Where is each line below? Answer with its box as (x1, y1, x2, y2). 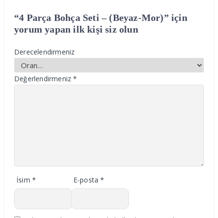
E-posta (73, 175, 101, 185)
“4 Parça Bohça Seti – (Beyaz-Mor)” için (14, 12, 187, 23)
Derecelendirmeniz (14, 47, 75, 57)
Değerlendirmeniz (14, 74, 73, 84)
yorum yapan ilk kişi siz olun (14, 24, 138, 35)
